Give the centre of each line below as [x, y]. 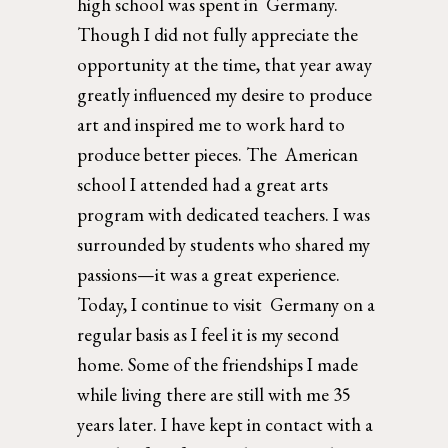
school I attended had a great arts [203, 184]
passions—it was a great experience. [209, 274]
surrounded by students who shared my [224, 244]
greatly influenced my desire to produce [225, 94]
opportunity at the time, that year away [225, 64]
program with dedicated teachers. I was [224, 214]
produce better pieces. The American [218, 154]
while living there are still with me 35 [214, 394]
